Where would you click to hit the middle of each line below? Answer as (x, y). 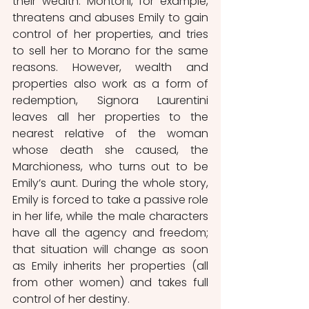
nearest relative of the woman (110, 134)
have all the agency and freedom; (110, 233)
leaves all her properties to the (110, 117)
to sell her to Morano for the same (110, 51)
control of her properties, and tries (110, 34)
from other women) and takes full (110, 283)
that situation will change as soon (110, 250)
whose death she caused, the (110, 150)
